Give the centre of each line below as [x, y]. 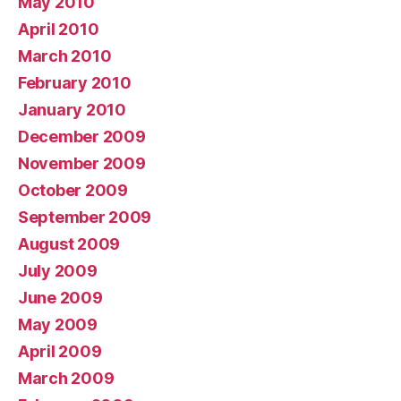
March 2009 [66, 379]
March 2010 [65, 56]
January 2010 [72, 110]
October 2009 [73, 191]
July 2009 [58, 271]
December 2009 [82, 137]
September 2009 [85, 218]
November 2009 [82, 164]
